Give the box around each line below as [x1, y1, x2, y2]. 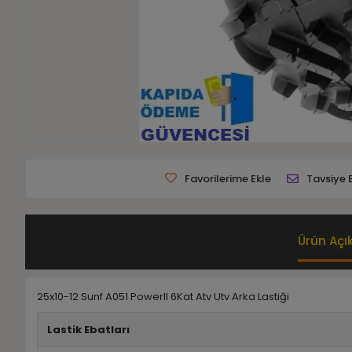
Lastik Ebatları [47, 322, 130, 338]
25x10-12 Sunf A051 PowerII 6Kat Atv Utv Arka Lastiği [37, 289, 289, 305]
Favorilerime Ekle [185, 171, 271, 187]
